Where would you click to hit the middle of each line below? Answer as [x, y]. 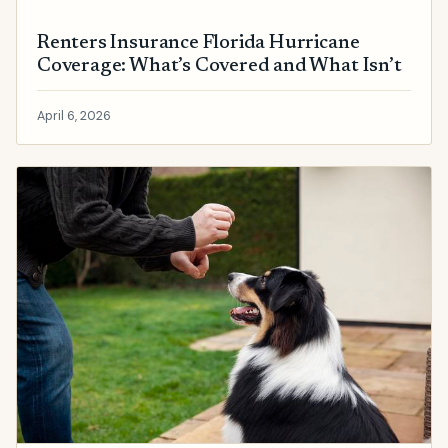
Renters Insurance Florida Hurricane [198, 44]
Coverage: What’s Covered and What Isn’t [219, 67]
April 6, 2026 [74, 115]
